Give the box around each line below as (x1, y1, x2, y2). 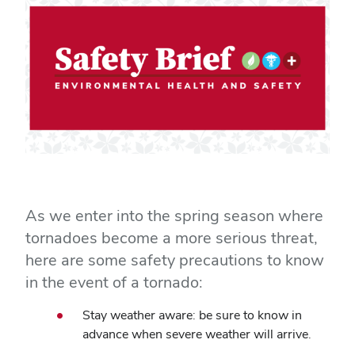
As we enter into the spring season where (25, 205, 323, 226)
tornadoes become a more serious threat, (25, 227, 318, 248)
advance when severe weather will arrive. (82, 326, 311, 342)
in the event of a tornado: (25, 272, 203, 292)
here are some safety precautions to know (25, 250, 324, 270)
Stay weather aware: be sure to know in (82, 307, 302, 323)
